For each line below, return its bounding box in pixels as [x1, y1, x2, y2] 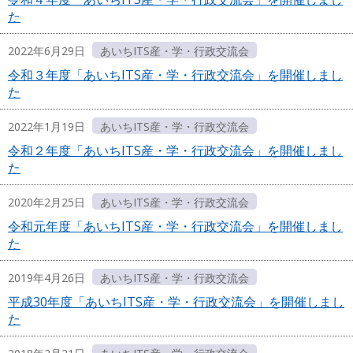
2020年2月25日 [8, 195, 85, 210]
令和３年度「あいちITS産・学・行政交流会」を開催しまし [8, 66, 343, 84]
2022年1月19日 [8, 119, 85, 135]
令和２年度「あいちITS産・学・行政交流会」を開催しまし [8, 142, 343, 160]
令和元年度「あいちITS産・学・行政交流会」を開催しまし [8, 217, 343, 236]
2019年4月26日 [8, 270, 85, 286]
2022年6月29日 [8, 43, 85, 59]
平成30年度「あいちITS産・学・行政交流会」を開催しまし [8, 293, 344, 311]
